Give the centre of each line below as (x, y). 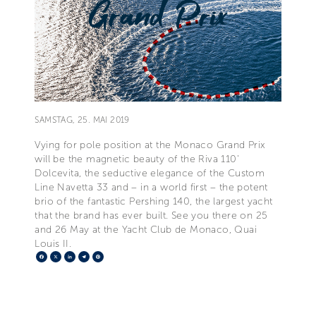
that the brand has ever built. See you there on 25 (151, 215)
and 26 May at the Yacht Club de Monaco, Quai (146, 229)
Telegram (113, 256)
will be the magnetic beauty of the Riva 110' (137, 159)
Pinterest (126, 256)
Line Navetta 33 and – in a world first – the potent (151, 187)
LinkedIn (97, 256)
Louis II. (53, 243)
